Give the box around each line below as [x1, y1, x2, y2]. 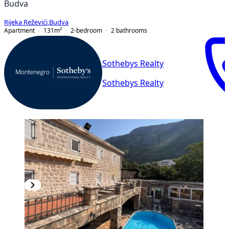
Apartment [4, 27, 35, 34]
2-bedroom [71, 27, 102, 34]
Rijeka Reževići [4, 18, 48, 26]
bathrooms [116, 27, 147, 34]
